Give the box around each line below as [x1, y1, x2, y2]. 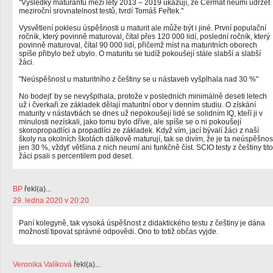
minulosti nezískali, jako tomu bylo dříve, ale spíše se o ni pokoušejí [19, 118, 241, 126]
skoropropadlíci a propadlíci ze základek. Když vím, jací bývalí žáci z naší [19, 126, 259, 135]
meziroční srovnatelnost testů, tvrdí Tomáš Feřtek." [19, 7, 183, 15]
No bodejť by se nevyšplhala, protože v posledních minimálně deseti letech [19, 92, 267, 101]
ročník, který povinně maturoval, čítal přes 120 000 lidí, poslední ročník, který [19, 32, 270, 41]
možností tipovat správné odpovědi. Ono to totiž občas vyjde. [19, 227, 218, 236]
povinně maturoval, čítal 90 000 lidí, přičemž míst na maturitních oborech [19, 41, 257, 49]
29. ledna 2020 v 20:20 [13, 196, 89, 205]
